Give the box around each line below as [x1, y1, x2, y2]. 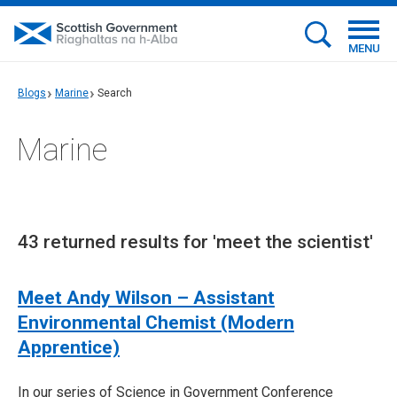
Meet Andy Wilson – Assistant [18, 287, 275, 308]
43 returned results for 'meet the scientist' [18, 231, 373, 253]
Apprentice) [18, 337, 120, 358]
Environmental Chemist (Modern [18, 312, 294, 333]
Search [97, 87, 132, 99]
